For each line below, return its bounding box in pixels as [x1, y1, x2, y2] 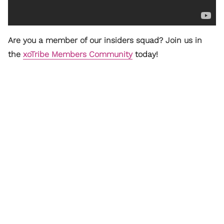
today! [132, 49, 158, 59]
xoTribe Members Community [23, 49, 132, 59]
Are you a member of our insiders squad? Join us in [8, 35, 202, 45]
